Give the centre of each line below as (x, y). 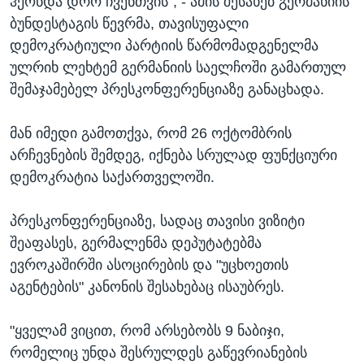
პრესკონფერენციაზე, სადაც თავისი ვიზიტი (157, 221)
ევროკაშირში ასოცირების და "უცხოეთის (149, 265)
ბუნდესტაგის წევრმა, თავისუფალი (129, 24)
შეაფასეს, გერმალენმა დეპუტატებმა (136, 243)
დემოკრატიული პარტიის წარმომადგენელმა (164, 46)
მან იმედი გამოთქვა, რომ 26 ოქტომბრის (151, 134)
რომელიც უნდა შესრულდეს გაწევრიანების (158, 353)
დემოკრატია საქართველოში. (112, 178)
